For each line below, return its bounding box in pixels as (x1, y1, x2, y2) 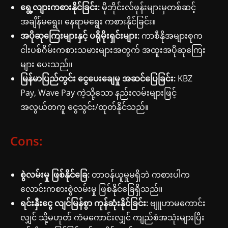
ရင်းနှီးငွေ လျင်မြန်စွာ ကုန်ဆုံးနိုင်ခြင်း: (20, 197, 148, 209)
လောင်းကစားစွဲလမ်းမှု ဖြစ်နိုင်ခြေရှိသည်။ (20, 183, 162, 194)
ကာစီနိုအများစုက (139, 30, 203, 41)
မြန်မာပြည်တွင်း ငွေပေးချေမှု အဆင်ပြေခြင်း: (20, 72, 176, 84)
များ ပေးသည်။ (20, 58, 72, 70)
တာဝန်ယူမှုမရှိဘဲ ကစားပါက (90, 168, 190, 180)
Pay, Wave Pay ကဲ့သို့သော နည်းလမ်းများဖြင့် (20, 87, 177, 98)
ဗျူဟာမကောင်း (148, 197, 206, 209)
